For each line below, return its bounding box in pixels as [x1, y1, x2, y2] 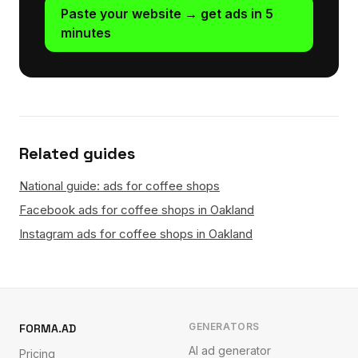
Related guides [19, 143, 135, 164]
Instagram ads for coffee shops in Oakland [19, 226, 253, 241]
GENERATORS [189, 320, 260, 332]
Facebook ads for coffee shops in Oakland [19, 202, 254, 217]
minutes [61, 25, 111, 41]
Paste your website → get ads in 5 [61, 6, 273, 22]
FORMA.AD [19, 321, 76, 336]
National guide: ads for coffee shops [19, 178, 220, 193]
